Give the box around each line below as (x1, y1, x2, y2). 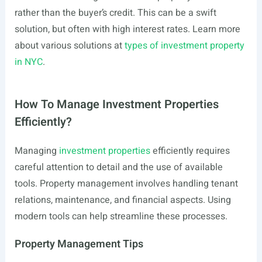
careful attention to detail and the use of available (14, 160, 223, 174)
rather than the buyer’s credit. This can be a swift (14, 6, 216, 20)
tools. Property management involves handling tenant (14, 177, 238, 191)
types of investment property (124, 39, 244, 53)
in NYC (14, 55, 43, 69)
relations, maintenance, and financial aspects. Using (14, 193, 231, 207)
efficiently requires (150, 144, 230, 158)
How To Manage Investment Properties (14, 96, 219, 113)
